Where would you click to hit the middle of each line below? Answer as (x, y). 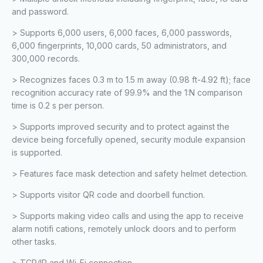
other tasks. (34, 242)
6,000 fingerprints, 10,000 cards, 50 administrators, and (119, 46)
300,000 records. (46, 59)
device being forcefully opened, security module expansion (129, 140)
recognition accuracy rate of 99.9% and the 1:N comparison (127, 93)
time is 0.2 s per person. (58, 106)
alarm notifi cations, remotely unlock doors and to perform (124, 229)
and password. (40, 12)
